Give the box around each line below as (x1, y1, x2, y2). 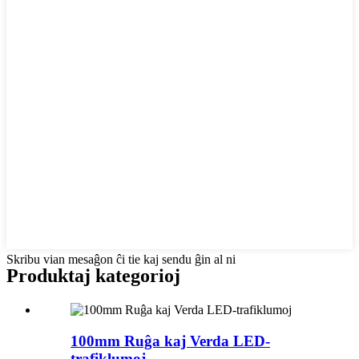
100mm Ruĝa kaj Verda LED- (71, 332, 270, 349)
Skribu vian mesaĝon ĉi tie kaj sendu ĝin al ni (6, 252, 236, 267)
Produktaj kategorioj (6, 264, 180, 286)
